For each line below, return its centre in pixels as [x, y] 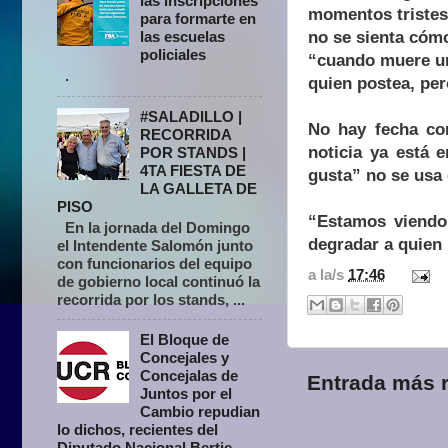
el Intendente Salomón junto [155, 245]
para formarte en [198, 19]
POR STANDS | [193, 152]
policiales [173, 55]
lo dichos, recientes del [137, 430]
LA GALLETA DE [199, 188]
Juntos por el [186, 394]
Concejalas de [189, 376]
